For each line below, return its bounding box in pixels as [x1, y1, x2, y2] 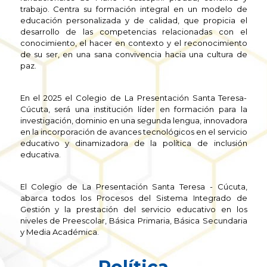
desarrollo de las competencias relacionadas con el [20, 27, 247, 36]
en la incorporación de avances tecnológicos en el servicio [20, 127, 247, 136]
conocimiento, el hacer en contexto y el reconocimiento [20, 38, 247, 48]
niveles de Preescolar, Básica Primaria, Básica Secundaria [20, 216, 247, 225]
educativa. [20, 150, 61, 159]
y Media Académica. [20, 227, 99, 237]
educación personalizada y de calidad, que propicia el [20, 15, 247, 25]
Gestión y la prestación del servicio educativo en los [20, 204, 247, 214]
